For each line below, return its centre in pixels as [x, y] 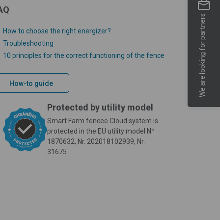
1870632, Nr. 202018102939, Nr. [96, 141]
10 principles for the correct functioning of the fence [84, 55]
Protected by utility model [100, 107]
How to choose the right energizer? [57, 31]
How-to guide [31, 83]
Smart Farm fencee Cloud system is [103, 121]
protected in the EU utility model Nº [101, 131]
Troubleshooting [28, 43]
